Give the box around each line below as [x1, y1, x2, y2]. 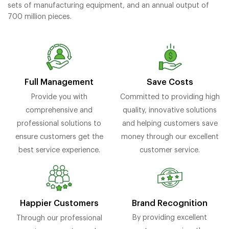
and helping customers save [122, 119, 218, 127]
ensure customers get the [15, 132, 103, 141]
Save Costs [146, 78, 193, 87]
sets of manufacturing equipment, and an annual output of [8, 2, 209, 10]
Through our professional [16, 214, 102, 222]
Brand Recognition [132, 199, 208, 208]
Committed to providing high [120, 93, 220, 101]
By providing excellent [132, 214, 208, 222]
